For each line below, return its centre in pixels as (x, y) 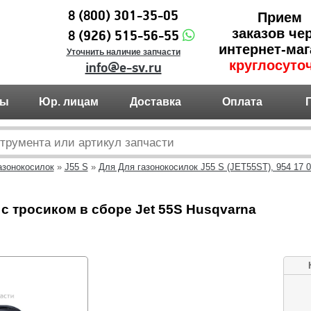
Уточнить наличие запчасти (123, 52)
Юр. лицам (69, 102)
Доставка (155, 102)
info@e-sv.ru (123, 68)
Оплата (242, 102)
